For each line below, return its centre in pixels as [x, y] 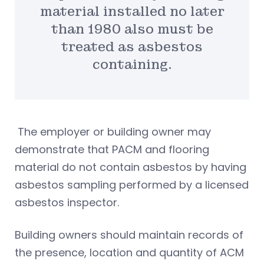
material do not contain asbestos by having [131, 167]
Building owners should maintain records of [129, 235]
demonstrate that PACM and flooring [112, 149]
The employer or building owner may [113, 131]
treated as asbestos [132, 47]
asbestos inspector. [68, 202]
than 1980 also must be [132, 29]
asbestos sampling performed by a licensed [132, 184]
